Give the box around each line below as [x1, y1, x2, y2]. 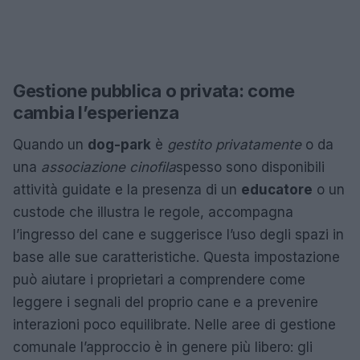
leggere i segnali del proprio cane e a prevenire [13, 294, 318, 311]
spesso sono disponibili [176, 159, 325, 176]
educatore [241, 182, 313, 198]
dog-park [88, 137, 151, 153]
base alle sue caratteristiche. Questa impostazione [13, 249, 340, 266]
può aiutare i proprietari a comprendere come [13, 272, 305, 288]
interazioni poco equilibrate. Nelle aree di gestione [13, 317, 336, 333]
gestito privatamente [167, 137, 301, 153]
